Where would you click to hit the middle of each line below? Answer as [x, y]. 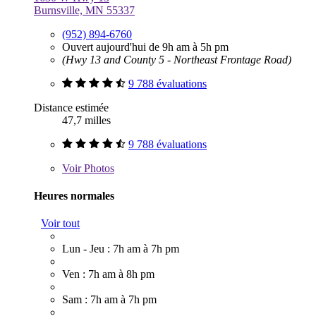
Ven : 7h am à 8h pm [108, 274]
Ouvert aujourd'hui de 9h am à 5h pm [145, 47]
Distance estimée [71, 107]
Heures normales [74, 195]
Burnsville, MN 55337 [84, 10]
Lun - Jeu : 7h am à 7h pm [121, 249]
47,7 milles [86, 120]
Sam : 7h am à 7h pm [109, 300]
